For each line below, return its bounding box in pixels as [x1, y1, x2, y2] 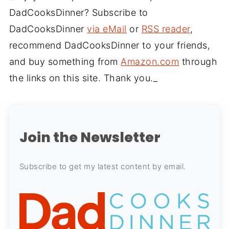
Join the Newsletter [19, 127, 161, 147]
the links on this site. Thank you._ [9, 72, 158, 83]
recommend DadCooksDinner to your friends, [9, 39, 211, 51]
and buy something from [9, 56, 121, 67]
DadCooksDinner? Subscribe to [9, 7, 148, 18]
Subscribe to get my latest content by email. [19, 161, 186, 171]
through [179, 56, 218, 67]
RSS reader [141, 23, 190, 34]
